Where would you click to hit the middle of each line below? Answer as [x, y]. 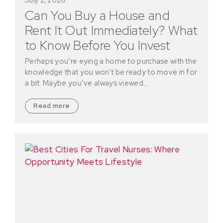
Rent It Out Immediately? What [111, 30]
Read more [52, 106]
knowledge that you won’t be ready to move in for [111, 72]
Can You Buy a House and [97, 15]
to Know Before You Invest [98, 45]
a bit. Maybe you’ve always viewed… [87, 83]
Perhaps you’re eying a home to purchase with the [111, 61]
